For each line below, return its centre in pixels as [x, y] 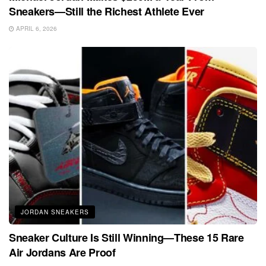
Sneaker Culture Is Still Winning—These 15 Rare [126, 238]
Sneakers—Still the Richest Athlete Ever [107, 12]
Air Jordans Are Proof [62, 253]
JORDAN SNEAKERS [55, 212]
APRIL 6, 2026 [36, 29]
